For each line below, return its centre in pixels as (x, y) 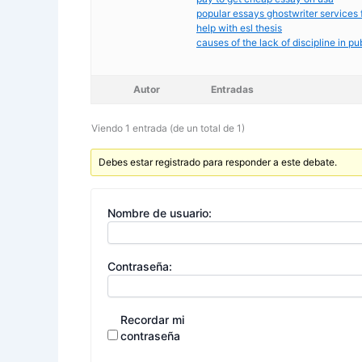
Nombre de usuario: (160, 213)
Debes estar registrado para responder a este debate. (218, 162)
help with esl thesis (239, 27)
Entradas (232, 90)
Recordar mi (152, 320)
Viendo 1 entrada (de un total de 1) (168, 128)
